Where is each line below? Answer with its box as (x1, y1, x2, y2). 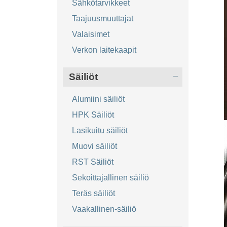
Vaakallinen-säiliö (71, 205, 136, 214)
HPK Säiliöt (71, 110, 114, 120)
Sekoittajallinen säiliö (71, 173, 149, 182)
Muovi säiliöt (71, 142, 117, 151)
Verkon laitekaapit (71, 46, 136, 55)
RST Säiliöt (71, 158, 113, 167)
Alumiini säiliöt (71, 95, 125, 104)
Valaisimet (71, 30, 109, 39)
